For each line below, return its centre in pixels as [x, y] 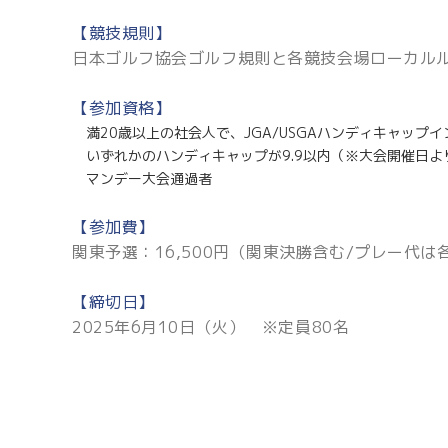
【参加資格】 [122, 107]
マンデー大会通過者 [149, 178]
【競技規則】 [122, 32]
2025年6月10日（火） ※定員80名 [211, 326]
